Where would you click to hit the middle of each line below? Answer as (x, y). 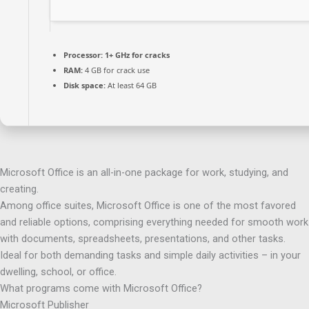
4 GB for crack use (116, 70)
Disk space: (84, 85)
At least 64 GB (131, 85)
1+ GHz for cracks (136, 54)
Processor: (83, 54)
